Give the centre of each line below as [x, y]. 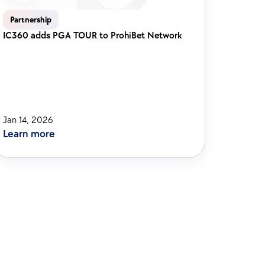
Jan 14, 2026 [28, 120]
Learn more [29, 134]
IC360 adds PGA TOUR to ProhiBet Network [94, 36]
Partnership [31, 20]
